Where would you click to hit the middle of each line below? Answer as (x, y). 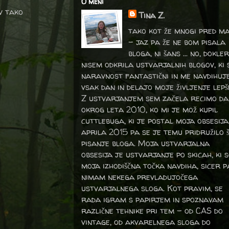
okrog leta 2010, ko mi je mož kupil (150, 109)
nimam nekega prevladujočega (140, 177)
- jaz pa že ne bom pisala (177, 42)
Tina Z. (152, 15)
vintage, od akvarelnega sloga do (146, 222)
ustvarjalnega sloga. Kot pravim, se (152, 188)
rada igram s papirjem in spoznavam (152, 199)
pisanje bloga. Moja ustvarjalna (145, 143)
